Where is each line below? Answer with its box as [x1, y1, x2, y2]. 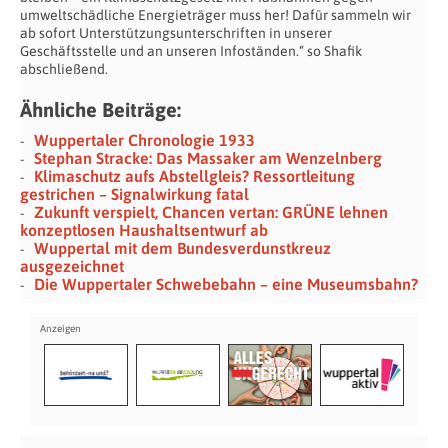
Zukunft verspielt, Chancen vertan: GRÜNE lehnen [34, 203, 388, 222]
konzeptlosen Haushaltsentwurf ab [20, 221, 268, 240]
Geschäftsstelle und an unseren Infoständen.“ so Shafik [20, 43, 362, 60]
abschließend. [20, 61, 108, 78]
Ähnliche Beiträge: [20, 98, 181, 122]
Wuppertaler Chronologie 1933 [34, 131, 255, 150]
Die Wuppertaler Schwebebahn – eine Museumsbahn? [34, 275, 418, 294]
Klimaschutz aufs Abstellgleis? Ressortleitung [34, 167, 355, 186]
